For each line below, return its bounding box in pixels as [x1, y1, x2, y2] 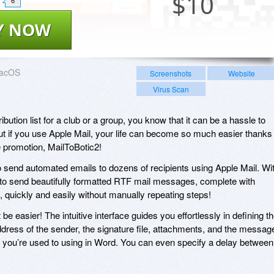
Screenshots [150, 67, 192, 78]
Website [228, 67, 255, 78]
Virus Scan [152, 83, 189, 94]
